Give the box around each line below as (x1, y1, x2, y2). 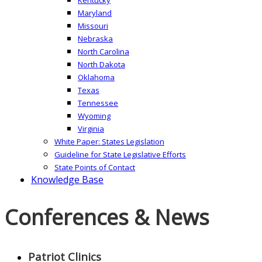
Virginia (78, 123, 104, 134)
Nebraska (78, 33, 113, 44)
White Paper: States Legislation (54, 136, 164, 147)
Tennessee (78, 97, 118, 108)
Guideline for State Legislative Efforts (54, 149, 186, 160)
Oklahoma (78, 71, 115, 82)
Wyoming (78, 110, 111, 121)
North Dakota (78, 58, 125, 70)
